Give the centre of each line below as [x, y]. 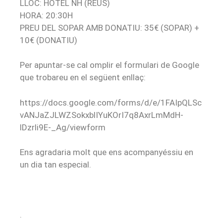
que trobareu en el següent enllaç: [83, 78]
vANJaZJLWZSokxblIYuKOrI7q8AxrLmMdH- [102, 115]
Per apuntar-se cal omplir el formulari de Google [110, 65]
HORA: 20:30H [46, 15]
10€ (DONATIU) [49, 40]
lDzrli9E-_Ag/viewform [63, 127]
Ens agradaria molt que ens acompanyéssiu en [107, 152]
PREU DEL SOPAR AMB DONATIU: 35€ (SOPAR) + [110, 28]
